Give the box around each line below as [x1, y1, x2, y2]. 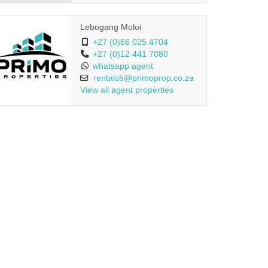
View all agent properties [80, 86, 173, 95]
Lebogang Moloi [80, 23, 141, 32]
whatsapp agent [92, 62, 153, 71]
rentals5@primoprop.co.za [93, 74, 194, 83]
